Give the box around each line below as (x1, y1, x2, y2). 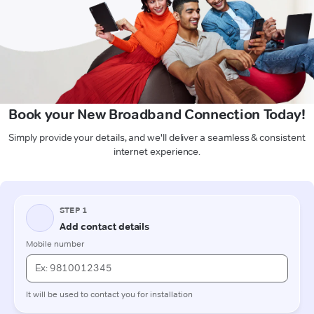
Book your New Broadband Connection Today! (8, 105, 306, 123)
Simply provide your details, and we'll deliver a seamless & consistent (8, 130, 306, 144)
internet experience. (113, 144, 201, 158)
